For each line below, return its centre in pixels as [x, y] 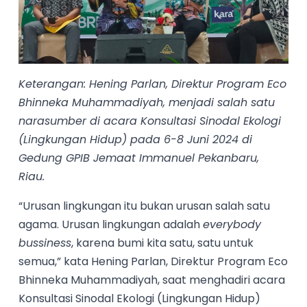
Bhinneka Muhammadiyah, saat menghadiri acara [152, 280]
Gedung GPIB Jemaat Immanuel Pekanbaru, [139, 158]
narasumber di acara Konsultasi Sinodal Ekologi [150, 121]
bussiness [45, 243]
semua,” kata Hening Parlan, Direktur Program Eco [153, 262]
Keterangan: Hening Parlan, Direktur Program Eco [153, 84]
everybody [232, 225]
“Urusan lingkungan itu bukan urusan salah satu [145, 206]
